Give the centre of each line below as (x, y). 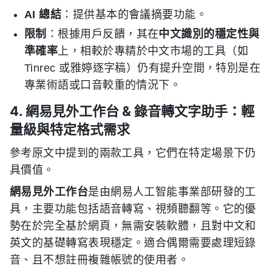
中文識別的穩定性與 (209, 34)
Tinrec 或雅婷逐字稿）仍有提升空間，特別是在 (143, 68)
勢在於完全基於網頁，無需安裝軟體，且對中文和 (133, 226)
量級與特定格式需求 (70, 129)
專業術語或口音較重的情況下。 (103, 85)
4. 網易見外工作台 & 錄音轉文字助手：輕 (132, 111)
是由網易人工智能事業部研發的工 (172, 192)
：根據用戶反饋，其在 (103, 34)
